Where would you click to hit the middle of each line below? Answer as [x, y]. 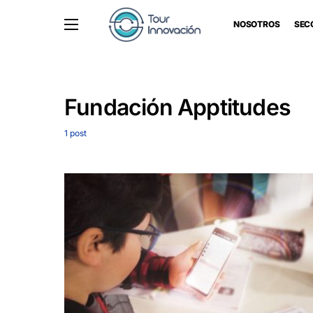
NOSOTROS [256, 24]
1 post [75, 133]
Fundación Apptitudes [177, 107]
